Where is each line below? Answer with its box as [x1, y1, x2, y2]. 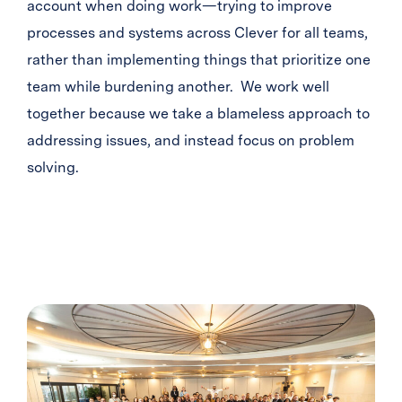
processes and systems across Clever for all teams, [27, 24, 368, 41]
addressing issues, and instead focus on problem [27, 132, 354, 149]
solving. [27, 159, 79, 176]
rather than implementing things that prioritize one [27, 51, 371, 68]
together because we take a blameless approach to [27, 105, 370, 122]
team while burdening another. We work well [27, 78, 329, 95]
